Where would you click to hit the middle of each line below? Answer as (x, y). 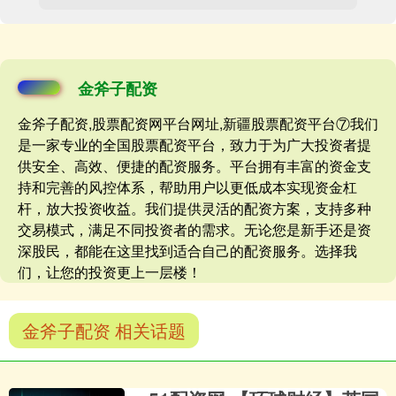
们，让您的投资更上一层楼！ (110, 272)
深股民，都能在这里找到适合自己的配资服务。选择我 (187, 251)
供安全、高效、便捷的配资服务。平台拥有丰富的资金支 (194, 166)
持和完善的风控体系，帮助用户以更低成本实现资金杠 (187, 187)
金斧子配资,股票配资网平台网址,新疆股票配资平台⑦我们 (198, 124)
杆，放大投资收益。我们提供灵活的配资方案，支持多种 (194, 209)
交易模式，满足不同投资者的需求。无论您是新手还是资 (194, 230)
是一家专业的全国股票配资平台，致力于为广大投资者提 (194, 145)
